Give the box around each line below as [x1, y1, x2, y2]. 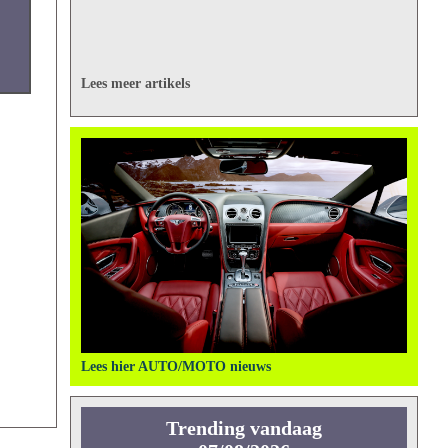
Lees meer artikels [80, 75, 190, 91]
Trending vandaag [165, 416, 322, 439]
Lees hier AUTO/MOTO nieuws [80, 358, 271, 374]
